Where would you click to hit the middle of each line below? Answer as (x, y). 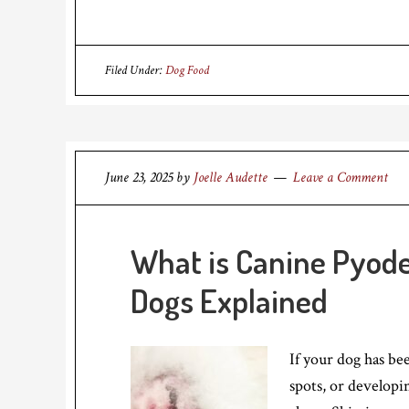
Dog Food (187, 70)
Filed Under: (135, 70)
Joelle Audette (231, 178)
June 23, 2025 (139, 178)
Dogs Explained (229, 300)
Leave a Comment (341, 178)
